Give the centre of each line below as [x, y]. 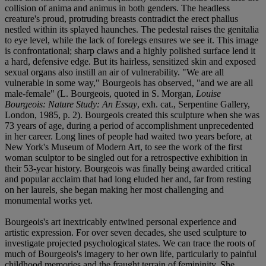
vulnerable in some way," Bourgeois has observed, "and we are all [129, 83]
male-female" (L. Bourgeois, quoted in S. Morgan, [100, 93]
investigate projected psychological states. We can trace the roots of [130, 243]
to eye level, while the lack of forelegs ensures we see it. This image [132, 40]
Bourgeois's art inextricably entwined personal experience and [121, 221]
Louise [208, 93]
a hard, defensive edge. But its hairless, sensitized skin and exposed [130, 61]
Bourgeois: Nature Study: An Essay [71, 104]
